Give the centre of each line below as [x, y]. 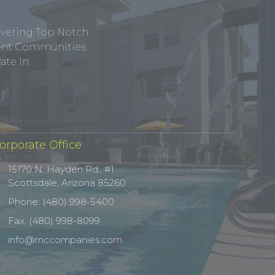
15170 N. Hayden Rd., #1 [61, 169]
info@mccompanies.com [65, 239]
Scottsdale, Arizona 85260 [67, 182]
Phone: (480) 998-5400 [61, 201]
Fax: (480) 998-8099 [54, 220]
